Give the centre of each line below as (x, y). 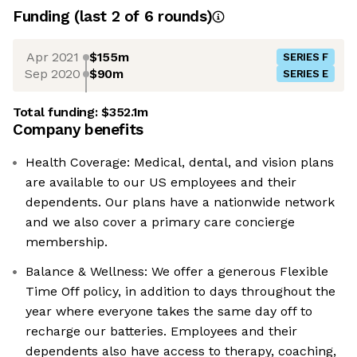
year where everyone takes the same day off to (169, 312)
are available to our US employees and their (161, 182)
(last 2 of (109, 17)
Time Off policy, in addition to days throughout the (180, 292)
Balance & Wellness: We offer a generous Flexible (177, 272)
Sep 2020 (53, 73)
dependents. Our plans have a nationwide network (180, 202)
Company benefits (78, 130)
